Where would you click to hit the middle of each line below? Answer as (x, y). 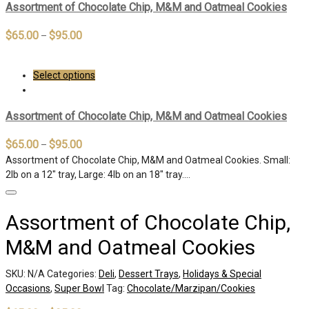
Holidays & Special (222, 273)
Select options (64, 75)
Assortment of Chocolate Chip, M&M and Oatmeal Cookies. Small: (148, 160)
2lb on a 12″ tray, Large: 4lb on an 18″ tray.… (98, 174)
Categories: (73, 273)
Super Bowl (79, 288)
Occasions (28, 288)
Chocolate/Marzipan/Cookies (191, 288)
